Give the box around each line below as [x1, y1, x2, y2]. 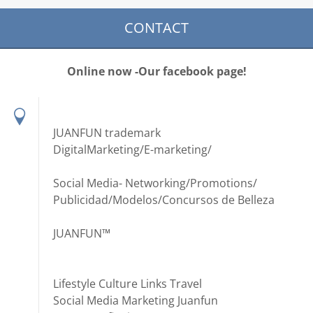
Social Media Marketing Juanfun [53, 293, 218, 308]
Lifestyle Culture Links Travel [53, 276, 202, 291]
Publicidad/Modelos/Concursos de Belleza [53, 192, 275, 208]
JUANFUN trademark [53, 125, 161, 140]
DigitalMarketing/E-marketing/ [53, 142, 212, 157]
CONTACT [124, 18, 189, 37]
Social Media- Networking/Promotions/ [53, 175, 257, 191]
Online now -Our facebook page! [66, 64, 247, 79]
